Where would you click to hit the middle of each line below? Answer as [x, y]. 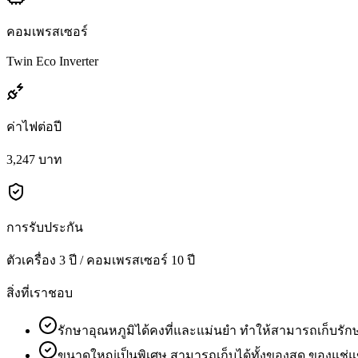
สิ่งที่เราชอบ [40, 292]
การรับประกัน [45, 227]
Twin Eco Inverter [52, 61]
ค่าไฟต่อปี [34, 126]
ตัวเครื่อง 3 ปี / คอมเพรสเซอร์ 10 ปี [101, 260]
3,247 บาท [34, 159]
